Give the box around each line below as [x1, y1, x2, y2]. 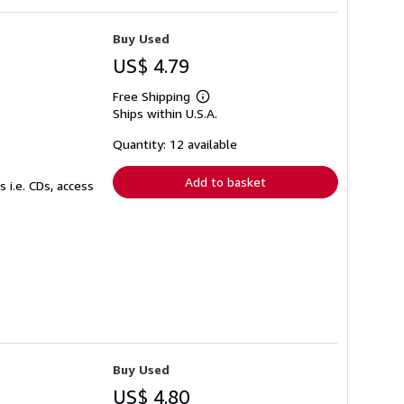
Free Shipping [113, 88, 190, 105]
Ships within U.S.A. [113, 106, 217, 122]
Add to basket [185, 174, 266, 190]
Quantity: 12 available [113, 136, 237, 152]
